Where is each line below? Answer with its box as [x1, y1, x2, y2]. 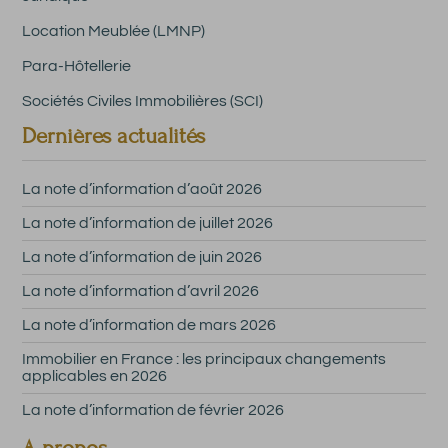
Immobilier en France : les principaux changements [22, 351, 387, 368]
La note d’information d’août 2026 [22, 181, 263, 198]
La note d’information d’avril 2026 [22, 283, 260, 300]
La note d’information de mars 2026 [22, 317, 277, 334]
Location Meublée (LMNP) [22, 23, 206, 40]
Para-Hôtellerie [22, 58, 132, 75]
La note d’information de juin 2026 [22, 249, 263, 266]
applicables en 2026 [22, 368, 168, 385]
